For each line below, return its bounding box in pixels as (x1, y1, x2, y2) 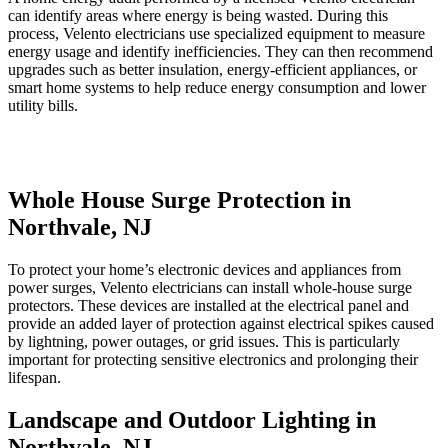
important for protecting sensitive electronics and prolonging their (8, 350, 418, 368)
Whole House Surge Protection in (8, 186, 351, 213)
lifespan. (8, 368, 61, 386)
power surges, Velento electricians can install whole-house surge (8, 278, 412, 296)
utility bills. (8, 96, 78, 114)
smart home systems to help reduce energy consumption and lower (8, 78, 426, 96)
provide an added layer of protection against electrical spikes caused (8, 314, 434, 332)
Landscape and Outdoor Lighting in (8, 406, 376, 433)
